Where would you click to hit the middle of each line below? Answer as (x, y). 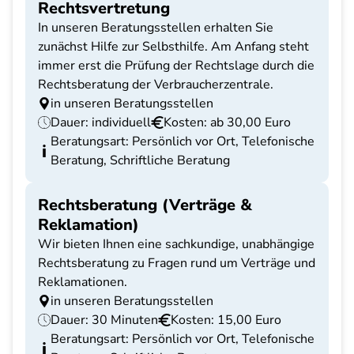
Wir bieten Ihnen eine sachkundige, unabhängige (176, 244)
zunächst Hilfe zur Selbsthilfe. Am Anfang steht (173, 47)
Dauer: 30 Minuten (104, 320)
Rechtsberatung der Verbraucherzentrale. (156, 85)
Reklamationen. (83, 282)
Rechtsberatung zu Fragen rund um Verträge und (177, 263)
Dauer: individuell (101, 122)
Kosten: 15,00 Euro (226, 320)
